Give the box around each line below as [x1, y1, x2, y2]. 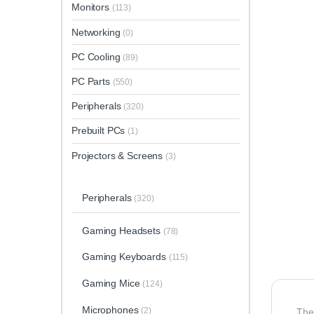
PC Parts [71, 76, 113, 88]
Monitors [71, 1, 112, 13]
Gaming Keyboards [81, 251, 166, 263]
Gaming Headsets [81, 224, 161, 236]
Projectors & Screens [71, 149, 166, 161]
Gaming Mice [81, 277, 140, 289]
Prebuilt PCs [71, 125, 128, 137]
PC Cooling [71, 50, 123, 62]
